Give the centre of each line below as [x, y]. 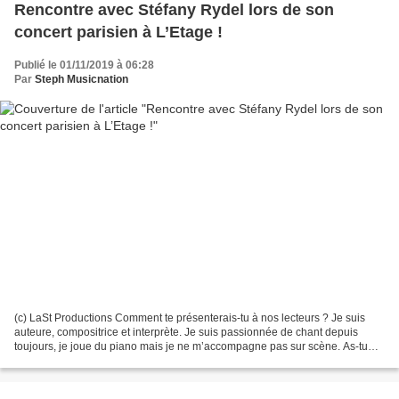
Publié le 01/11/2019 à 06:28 [84, 65]
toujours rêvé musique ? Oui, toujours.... [110, 360]
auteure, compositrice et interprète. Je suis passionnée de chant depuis [186, 332]
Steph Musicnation [81, 80]
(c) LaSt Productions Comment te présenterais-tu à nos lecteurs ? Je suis [65, 318]
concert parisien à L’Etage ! [118, 33]
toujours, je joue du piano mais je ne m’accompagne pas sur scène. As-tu [191, 346]
